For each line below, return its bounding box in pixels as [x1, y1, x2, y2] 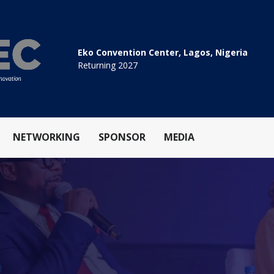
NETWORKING [13, 130, 80, 144]
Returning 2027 [78, 59, 138, 72]
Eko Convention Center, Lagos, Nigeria [78, 46, 248, 59]
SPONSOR [98, 130, 146, 144]
